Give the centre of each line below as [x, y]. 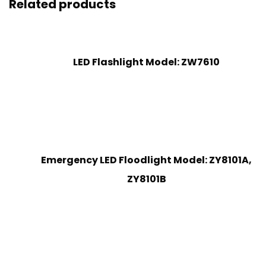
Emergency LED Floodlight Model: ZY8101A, [146, 160]
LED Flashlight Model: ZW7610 [146, 62]
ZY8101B [146, 179]
